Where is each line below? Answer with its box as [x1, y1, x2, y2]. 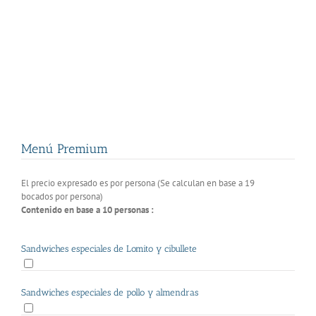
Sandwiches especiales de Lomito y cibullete [21, 243, 197, 254]
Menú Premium [21, 141, 108, 157]
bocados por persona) [21, 190, 103, 202]
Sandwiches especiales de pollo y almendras [21, 287, 198, 298]
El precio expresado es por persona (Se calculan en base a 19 [21, 177, 255, 189]
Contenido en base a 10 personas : [21, 204, 154, 216]
